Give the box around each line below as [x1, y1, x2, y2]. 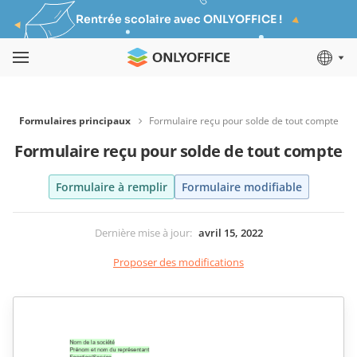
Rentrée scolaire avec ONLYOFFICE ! [75, 12, 282, 26]
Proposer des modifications [113, 255, 244, 269]
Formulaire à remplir [55, 179, 167, 194]
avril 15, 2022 [198, 226, 263, 240]
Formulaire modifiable [181, 179, 302, 194]
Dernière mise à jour [94, 226, 190, 240]
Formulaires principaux [18, 114, 131, 127]
